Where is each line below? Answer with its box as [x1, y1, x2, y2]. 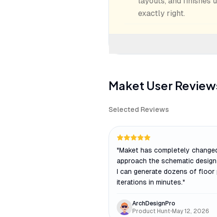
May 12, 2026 [172, 208, 209, 215]
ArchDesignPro [132, 200, 175, 207]
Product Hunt [132, 208, 170, 215]
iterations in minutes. [117, 178, 183, 186]
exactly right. [138, 9, 185, 18]
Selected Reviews [108, 106, 169, 113]
